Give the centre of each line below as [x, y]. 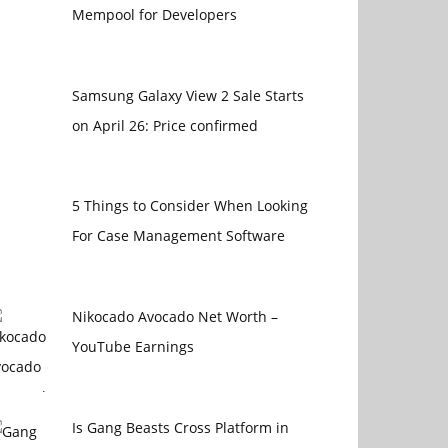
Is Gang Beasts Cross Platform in [180, 427]
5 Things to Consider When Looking [189, 206]
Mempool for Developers [154, 15]
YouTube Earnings [132, 347]
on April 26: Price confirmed [164, 125]
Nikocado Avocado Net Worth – [174, 317]
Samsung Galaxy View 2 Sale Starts [187, 95]
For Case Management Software [178, 236]
